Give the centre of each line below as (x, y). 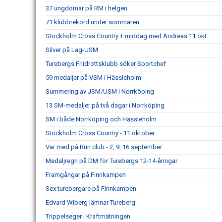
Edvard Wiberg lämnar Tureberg (90, 202)
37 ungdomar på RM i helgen (86, 8)
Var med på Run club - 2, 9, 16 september (104, 147)
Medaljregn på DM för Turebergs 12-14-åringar (111, 161)
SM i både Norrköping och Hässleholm (101, 119)
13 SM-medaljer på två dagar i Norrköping (105, 105)
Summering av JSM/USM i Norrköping (100, 91)
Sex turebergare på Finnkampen (91, 189)
